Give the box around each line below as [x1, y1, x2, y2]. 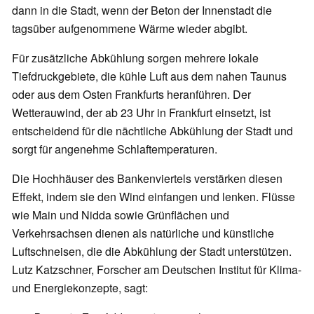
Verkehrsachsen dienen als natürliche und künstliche [12, 225, 274, 242]
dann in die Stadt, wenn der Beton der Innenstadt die [12, 2, 272, 19]
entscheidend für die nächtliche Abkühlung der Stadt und [12, 123, 293, 139]
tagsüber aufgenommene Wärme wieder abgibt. [12, 20, 247, 37]
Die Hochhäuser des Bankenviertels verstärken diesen [12, 170, 282, 187]
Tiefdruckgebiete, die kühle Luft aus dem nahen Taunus [12, 68, 287, 85]
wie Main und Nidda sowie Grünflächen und [12, 207, 229, 224]
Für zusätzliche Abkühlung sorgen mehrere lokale [12, 50, 259, 67]
